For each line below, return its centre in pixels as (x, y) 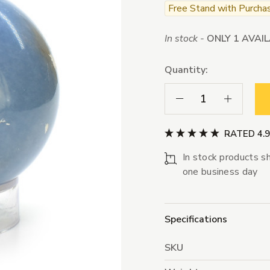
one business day (220, 172)
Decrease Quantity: (212, 98)
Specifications (196, 220)
